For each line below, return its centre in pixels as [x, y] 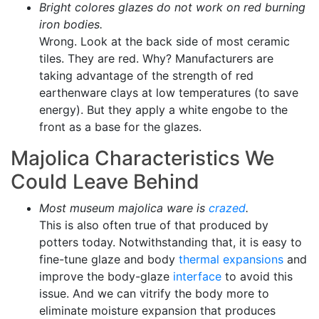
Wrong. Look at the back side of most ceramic [164, 41]
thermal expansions [231, 259]
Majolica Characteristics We [142, 158]
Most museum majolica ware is [124, 208]
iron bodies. [71, 24]
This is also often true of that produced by [154, 225]
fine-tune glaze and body [109, 259]
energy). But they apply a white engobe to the [163, 110]
